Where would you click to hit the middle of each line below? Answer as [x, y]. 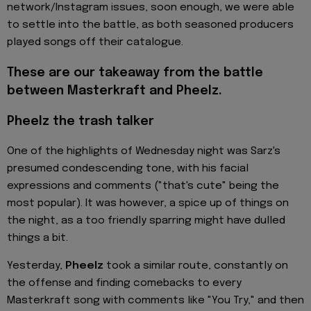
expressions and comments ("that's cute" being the [143, 186]
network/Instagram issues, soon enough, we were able [151, 7]
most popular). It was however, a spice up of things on [148, 203]
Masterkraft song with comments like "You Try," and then [155, 301]
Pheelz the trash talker [81, 121]
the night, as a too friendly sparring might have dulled [146, 220]
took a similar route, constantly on [196, 266]
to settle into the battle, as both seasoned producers [150, 25]
